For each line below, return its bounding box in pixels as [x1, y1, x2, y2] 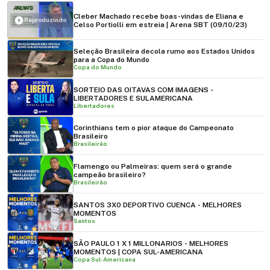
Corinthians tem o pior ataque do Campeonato [74, 124, 234, 133]
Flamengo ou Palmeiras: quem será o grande [74, 162, 232, 171]
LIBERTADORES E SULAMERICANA [74, 93, 193, 102]
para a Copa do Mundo [74, 55, 149, 64]
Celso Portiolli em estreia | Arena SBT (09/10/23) [74, 20, 247, 29]
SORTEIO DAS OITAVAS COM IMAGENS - [74, 85, 213, 94]
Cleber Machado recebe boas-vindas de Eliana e [74, 11, 243, 20]
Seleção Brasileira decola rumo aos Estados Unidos [74, 46, 255, 55]
